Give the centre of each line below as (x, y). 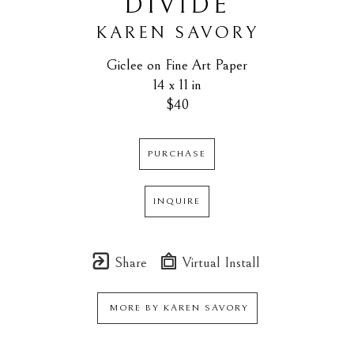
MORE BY (134, 308)
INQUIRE (177, 201)
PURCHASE (177, 154)
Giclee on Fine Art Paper (177, 65)
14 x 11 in (177, 85)
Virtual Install (219, 263)
